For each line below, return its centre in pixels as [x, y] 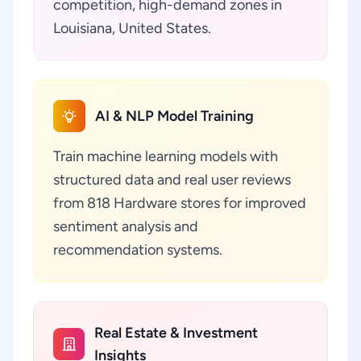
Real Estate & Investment [176, 333]
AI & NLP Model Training [174, 116]
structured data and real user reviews [172, 180]
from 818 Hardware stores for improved [180, 203]
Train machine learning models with [166, 156]
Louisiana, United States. [132, 28]
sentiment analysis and [126, 226]
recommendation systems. [138, 250]
